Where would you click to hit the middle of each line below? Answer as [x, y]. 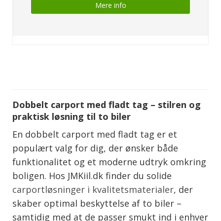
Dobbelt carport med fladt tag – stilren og [107, 104]
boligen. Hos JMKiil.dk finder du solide [92, 176]
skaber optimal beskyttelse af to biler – [97, 203]
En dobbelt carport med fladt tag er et [95, 134]
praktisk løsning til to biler [72, 116]
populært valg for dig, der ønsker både [95, 148]
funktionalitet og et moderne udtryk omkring [109, 162]
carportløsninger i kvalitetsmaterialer [93, 190]
